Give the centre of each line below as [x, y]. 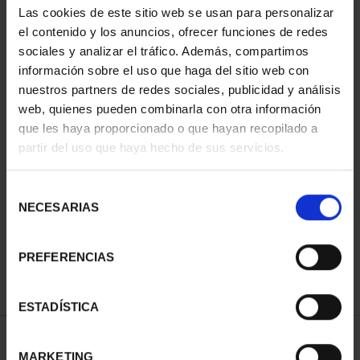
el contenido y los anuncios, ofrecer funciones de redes [174, 31]
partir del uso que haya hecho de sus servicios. [151, 147]
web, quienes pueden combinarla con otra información [170, 108]
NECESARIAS [59, 207]
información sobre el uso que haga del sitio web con [164, 70]
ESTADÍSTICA [59, 307]
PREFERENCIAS [67, 257]
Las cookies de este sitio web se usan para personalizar [176, 12]
